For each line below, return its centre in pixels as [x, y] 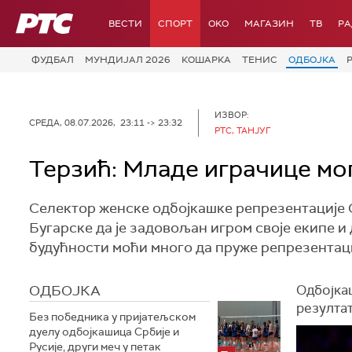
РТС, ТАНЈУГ [242, 130]
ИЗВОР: [232, 115]
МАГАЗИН [269, 24]
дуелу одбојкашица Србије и [104, 331]
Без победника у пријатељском [112, 316]
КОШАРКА [206, 60]
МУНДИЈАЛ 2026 [128, 60]
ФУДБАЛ [53, 60]
